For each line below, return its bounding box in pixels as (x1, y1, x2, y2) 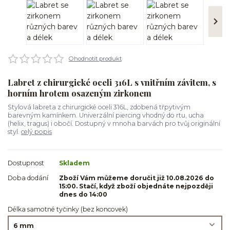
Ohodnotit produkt (68, 54, 122, 62)
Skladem (59, 159, 90, 167)
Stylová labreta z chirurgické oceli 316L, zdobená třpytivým (8, 103, 190, 111)
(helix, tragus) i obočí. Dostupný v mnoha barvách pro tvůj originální (8, 120, 220, 127)
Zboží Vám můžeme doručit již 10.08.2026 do (59, 174, 214, 182)
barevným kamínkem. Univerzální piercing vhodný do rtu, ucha (8, 111, 204, 119)
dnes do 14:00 (59, 190, 107, 198)
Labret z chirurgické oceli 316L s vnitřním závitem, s (8, 76, 216, 88)
